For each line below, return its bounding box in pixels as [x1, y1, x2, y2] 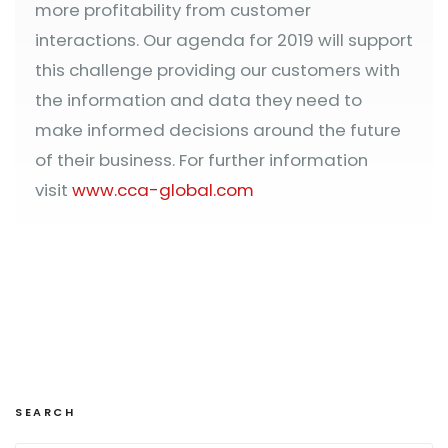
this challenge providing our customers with [35, 58, 400, 82]
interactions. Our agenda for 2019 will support [35, 28, 413, 52]
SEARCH [15, 404, 76, 420]
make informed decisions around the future [35, 118, 401, 142]
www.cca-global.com [72, 178, 254, 202]
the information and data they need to [35, 88, 362, 112]
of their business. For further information [35, 148, 368, 172]
